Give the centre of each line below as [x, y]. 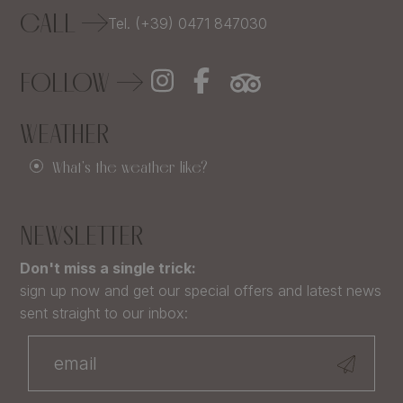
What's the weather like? [129, 166]
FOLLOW [69, 82]
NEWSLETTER [82, 235]
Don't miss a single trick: [108, 268]
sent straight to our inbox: [104, 313]
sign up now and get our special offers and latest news [201, 290]
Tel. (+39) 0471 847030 [188, 23]
